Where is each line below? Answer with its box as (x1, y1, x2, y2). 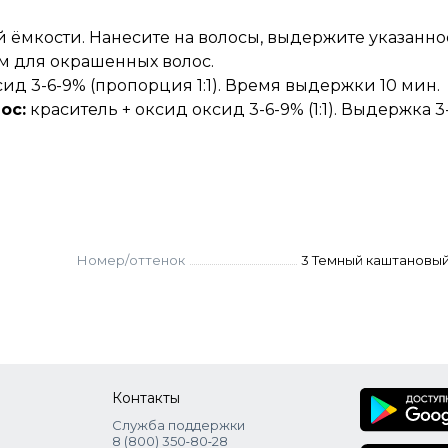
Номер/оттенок (77, 252, 186, 268)
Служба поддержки (111, 417, 245, 433)
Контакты (111, 389, 180, 407)
